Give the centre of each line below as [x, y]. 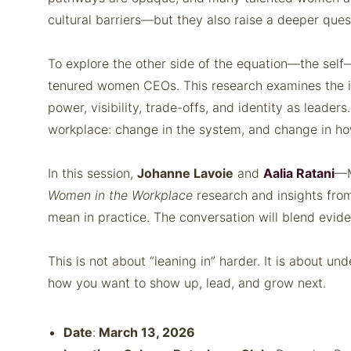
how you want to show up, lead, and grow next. [187, 283]
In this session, [93, 174]
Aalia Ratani [299, 174]
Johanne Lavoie [186, 174]
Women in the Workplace [121, 195]
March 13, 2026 [146, 333]
